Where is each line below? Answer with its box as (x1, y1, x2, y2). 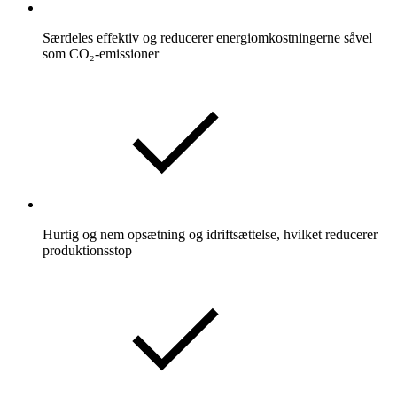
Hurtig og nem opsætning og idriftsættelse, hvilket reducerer (43, 227, 378, 243)
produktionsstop (43, 243, 132, 259)
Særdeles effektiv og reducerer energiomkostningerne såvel (43, 30, 372, 46)
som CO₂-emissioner (43, 46, 159, 62)
